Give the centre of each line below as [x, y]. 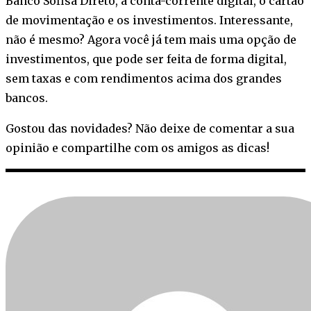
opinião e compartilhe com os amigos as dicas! [137, 148]
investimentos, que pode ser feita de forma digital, [146, 59]
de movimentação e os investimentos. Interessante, [149, 20]
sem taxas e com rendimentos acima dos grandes [144, 79]
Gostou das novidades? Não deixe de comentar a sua [150, 129]
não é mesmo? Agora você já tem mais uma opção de [151, 40]
